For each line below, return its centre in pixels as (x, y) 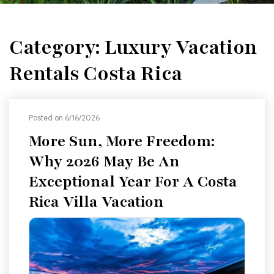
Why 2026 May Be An (104, 161)
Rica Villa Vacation (96, 202)
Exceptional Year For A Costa (133, 182)
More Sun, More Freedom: (122, 141)
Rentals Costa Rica (96, 74)
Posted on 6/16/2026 (64, 118)
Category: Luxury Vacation (133, 47)
